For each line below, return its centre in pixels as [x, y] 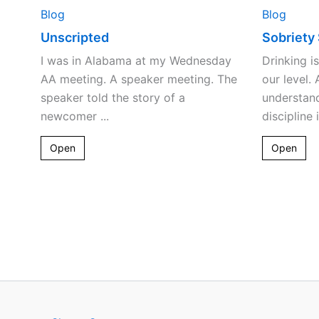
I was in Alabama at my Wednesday [136, 60]
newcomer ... [75, 116]
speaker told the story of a [113, 97]
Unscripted [75, 37]
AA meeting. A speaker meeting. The [139, 79]
